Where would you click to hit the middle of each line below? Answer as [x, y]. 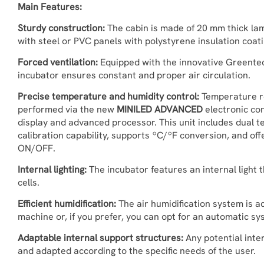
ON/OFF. [37, 148]
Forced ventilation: [58, 62]
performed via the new [67, 109]
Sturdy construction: [61, 28]
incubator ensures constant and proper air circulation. [134, 75]
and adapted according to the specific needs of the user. [137, 251]
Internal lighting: [52, 169]
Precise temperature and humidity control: [108, 96]
